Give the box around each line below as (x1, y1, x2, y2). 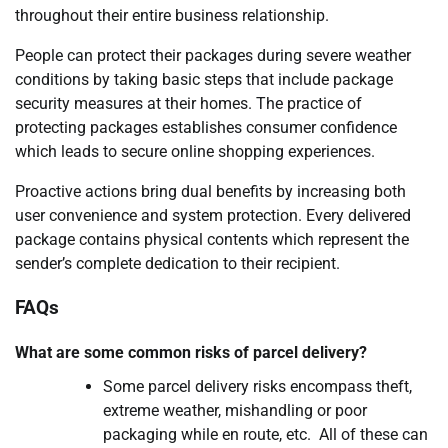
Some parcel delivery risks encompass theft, (103, 377, 412, 397)
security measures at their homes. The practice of (15, 93, 362, 113)
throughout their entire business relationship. (15, 5, 329, 25)
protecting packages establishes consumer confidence (15, 117, 397, 137)
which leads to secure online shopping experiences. (15, 141, 375, 161)
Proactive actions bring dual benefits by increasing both (15, 181, 406, 201)
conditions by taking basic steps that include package (15, 69, 393, 89)
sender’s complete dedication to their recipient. (15, 253, 340, 273)
